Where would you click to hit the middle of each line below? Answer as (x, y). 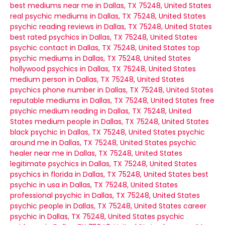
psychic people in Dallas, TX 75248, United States (96, 206)
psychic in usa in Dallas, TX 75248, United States (94, 185)
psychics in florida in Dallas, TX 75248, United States (100, 174)
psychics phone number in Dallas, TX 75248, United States (112, 90)
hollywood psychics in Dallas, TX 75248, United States (103, 69)
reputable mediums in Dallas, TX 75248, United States (104, 100)
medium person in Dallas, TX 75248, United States (97, 79)
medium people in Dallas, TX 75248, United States (122, 122)
